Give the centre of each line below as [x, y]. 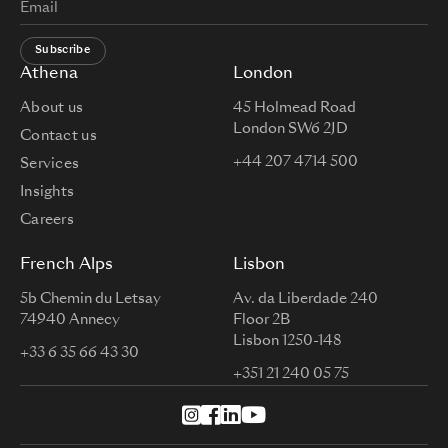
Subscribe [63, 51]
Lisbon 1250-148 [287, 340]
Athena [49, 73]
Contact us [58, 135]
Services [50, 163]
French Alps [66, 264]
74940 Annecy [70, 319]
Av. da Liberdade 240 [305, 298]
